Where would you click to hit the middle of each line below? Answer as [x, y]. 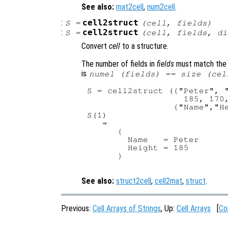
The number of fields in [119, 64]
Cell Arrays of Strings [127, 209]
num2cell [161, 7]
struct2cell [134, 181]
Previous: [77, 209]
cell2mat [168, 181]
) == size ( [183, 74]
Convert [95, 46]
